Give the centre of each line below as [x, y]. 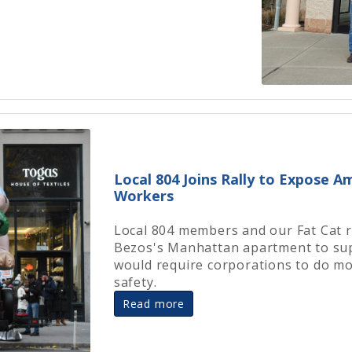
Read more [153, 304]
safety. [137, 282]
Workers [143, 196]
